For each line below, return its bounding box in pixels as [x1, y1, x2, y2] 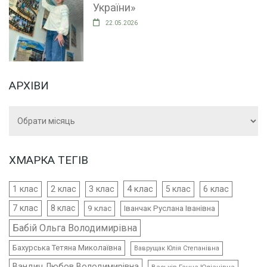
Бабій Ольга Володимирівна [13, 222, 137, 234]
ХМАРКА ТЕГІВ [9, 153, 88, 167]
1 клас [13, 184, 38, 194]
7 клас [13, 203, 38, 213]
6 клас [203, 184, 229, 195]
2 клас [51, 184, 76, 194]
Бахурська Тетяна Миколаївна [13, 243, 122, 253]
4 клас [127, 184, 153, 195]
